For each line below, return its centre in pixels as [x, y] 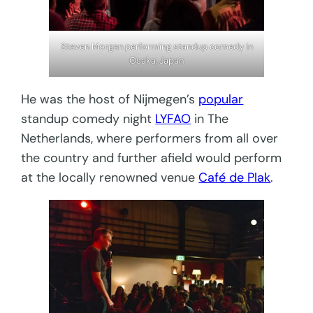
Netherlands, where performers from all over [150, 138]
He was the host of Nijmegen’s [110, 99]
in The [210, 118]
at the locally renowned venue [110, 177]
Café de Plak [235, 177]
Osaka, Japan [156, 60]
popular [221, 99]
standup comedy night [88, 118]
